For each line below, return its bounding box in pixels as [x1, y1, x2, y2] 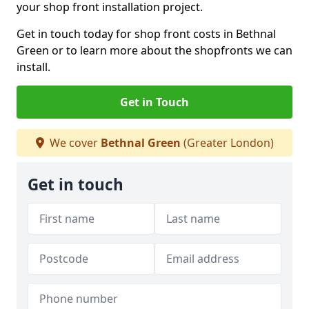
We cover [46, 135, 101, 150]
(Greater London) [180, 135, 274, 150]
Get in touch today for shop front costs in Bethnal [17, 26, 276, 41]
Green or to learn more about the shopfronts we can [17, 43, 292, 58]
